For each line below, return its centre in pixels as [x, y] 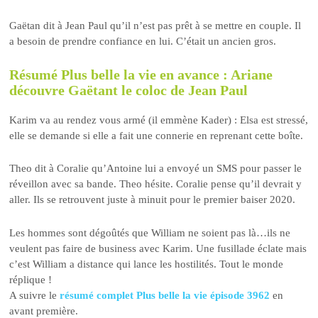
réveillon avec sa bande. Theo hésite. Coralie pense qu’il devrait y [156, 184]
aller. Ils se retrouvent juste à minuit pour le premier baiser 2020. [153, 200]
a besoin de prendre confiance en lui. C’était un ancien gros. [143, 42]
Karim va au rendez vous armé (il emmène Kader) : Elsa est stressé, [159, 120]
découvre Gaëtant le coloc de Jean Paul [129, 90]
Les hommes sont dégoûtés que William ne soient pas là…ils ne [150, 232]
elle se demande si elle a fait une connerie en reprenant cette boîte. [157, 136]
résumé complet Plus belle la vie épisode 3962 [165, 295]
